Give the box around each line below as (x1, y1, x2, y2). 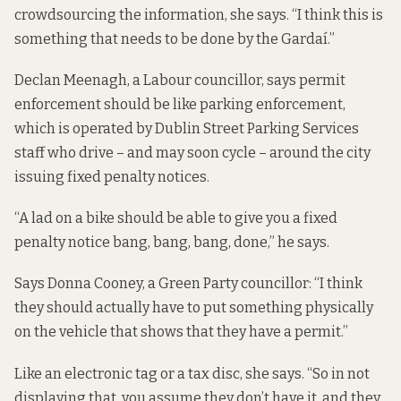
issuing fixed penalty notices (14, 168, 207, 185)
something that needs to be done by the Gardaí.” (14, 30, 335, 47)
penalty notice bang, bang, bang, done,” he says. (14, 234, 329, 252)
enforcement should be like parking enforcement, (14, 96, 346, 113)
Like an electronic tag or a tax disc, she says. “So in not (14, 364, 370, 382)
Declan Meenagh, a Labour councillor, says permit (14, 72, 346, 89)
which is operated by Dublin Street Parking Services (14, 120, 359, 137)
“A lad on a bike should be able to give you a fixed (14, 209, 337, 227)
